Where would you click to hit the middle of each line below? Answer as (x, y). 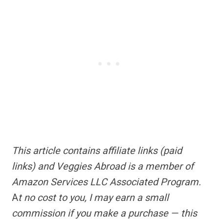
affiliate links (130, 151)
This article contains (57, 151)
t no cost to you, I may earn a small (93, 198)
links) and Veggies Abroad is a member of (103, 166)
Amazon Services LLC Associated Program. (106, 182)
